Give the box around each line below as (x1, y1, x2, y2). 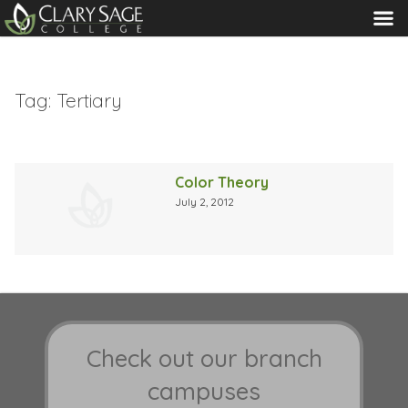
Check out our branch (86, 343, 322, 374)
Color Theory (175, 172, 270, 191)
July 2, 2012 (175, 194, 235, 209)
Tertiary (56, 87, 122, 112)
